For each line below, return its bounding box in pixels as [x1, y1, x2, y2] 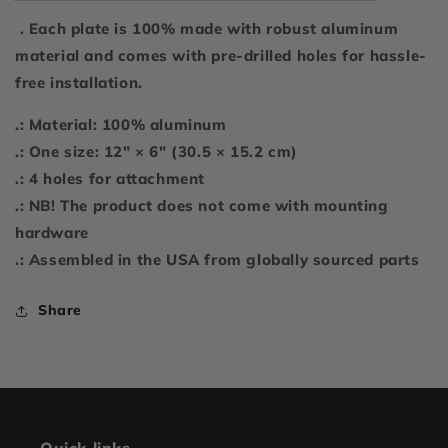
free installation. [15, 73, 148, 93]
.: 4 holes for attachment [15, 169, 205, 189]
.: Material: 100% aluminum [15, 115, 227, 135]
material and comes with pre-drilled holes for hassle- [15, 46, 427, 66]
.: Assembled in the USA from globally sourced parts [15, 250, 420, 270]
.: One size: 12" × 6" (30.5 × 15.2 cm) [15, 142, 298, 162]
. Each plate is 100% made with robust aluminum [15, 19, 399, 39]
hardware [15, 223, 89, 243]
